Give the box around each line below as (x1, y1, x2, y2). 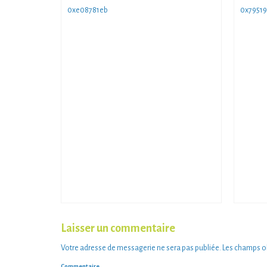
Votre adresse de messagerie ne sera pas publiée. (61, 244, 221, 253)
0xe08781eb (67, 6, 108, 15)
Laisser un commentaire (61, 222, 175, 235)
